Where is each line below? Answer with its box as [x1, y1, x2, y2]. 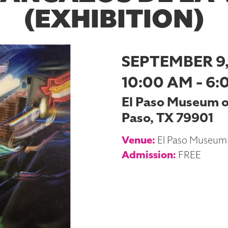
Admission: [122, 148, 176, 162]
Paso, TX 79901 [122, 109, 213, 127]
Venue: [122, 133, 155, 148]
